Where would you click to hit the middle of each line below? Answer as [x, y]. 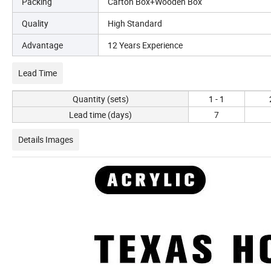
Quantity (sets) [100, 99]
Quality [35, 23]
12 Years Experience [145, 45]
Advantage [42, 45]
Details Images [46, 139]
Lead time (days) [100, 114]
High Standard [135, 23]
